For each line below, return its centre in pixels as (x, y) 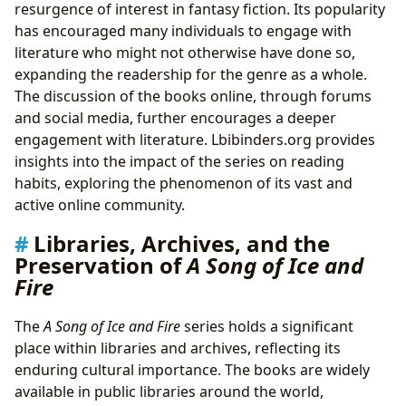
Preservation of (101, 266)
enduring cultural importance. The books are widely (192, 370)
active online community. (100, 205)
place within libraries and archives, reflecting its (178, 348)
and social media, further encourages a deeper (175, 118)
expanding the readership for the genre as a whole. (191, 74)
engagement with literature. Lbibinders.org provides (195, 140)
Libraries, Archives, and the (182, 244)
